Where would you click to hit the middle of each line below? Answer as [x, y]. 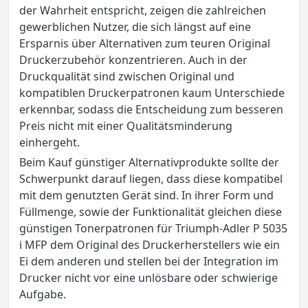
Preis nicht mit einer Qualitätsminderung [126, 125]
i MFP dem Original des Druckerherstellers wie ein [150, 244]
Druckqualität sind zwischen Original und [127, 76]
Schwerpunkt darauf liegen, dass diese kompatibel [151, 178]
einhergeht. [49, 142]
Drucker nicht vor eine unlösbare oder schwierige [148, 277]
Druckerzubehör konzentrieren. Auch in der [133, 59]
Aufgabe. [43, 294]
